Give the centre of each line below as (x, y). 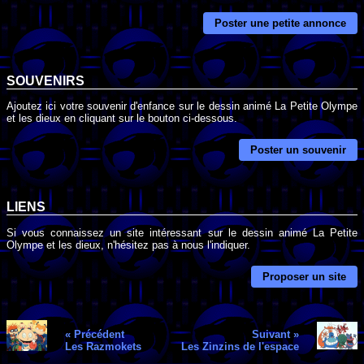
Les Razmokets (103, 347)
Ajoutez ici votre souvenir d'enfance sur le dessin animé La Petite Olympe (182, 106)
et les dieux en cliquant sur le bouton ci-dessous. (122, 118)
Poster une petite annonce (280, 24)
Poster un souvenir (298, 150)
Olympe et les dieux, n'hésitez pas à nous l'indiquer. (128, 245)
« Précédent (94, 335)
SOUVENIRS (45, 80)
